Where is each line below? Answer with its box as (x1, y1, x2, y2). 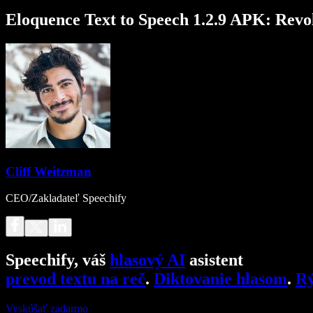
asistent (185, 251, 243, 270)
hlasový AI (110, 251, 185, 270)
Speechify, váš (6, 251, 110, 270)
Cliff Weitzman (6, 163, 92, 179)
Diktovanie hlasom (154, 270, 287, 289)
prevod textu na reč (6, 270, 145, 289)
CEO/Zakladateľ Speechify (6, 192, 126, 205)
